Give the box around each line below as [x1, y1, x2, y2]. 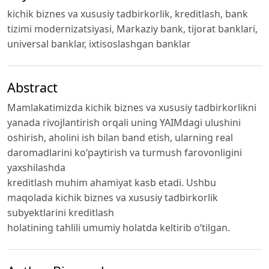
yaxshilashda [7, 160, 65, 174]
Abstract [7, 78, 58, 96]
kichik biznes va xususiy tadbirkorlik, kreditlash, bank [7, 7, 248, 21]
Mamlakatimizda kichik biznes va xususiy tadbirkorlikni [7, 100, 256, 114]
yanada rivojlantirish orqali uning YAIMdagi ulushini [7, 115, 241, 129]
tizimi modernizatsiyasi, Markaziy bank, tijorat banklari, [7, 22, 258, 36]
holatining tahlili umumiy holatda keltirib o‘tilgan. [7, 220, 230, 234]
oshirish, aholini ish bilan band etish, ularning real [7, 130, 233, 144]
